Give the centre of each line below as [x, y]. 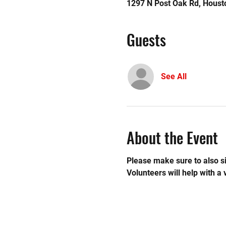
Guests [146, 40]
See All [174, 76]
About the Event [172, 137]
